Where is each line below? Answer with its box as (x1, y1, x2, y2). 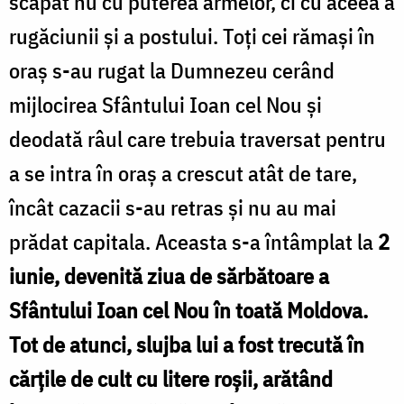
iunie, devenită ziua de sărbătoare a (9, 261, 329, 290)
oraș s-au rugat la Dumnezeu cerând (9, 55, 335, 85)
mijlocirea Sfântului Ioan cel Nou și (9, 89, 322, 119)
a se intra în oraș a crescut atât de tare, (9, 158, 357, 188)
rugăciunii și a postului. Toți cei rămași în (9, 21, 375, 50)
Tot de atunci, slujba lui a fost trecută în (9, 329, 364, 359)
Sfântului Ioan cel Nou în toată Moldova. (9, 295, 368, 325)
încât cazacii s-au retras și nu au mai (9, 192, 336, 222)
